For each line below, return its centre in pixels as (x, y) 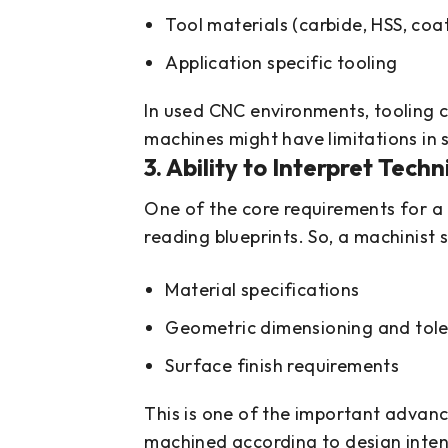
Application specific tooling (281, 63)
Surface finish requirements (282, 366)
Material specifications (262, 290)
